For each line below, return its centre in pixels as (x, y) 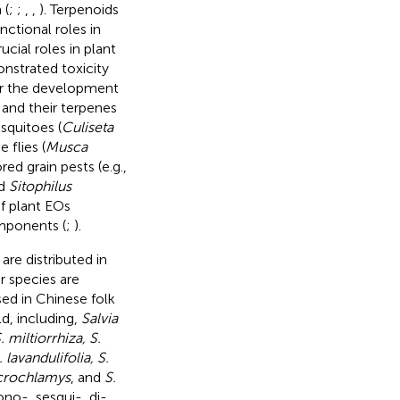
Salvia (99, 318)
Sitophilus (40, 186)
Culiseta (87, 127)
